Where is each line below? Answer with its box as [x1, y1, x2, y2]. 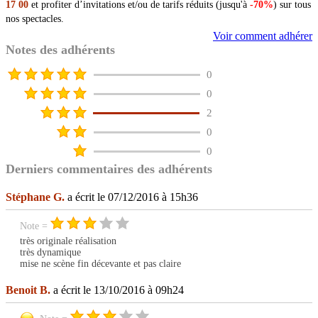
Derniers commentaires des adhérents [6, 162, 212, 177]
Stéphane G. [6, 191, 65, 204]
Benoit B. [6, 284, 50, 297]
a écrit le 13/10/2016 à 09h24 [50, 284, 184, 297]
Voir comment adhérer [213, 30, 312, 43]
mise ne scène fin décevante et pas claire [20, 258, 181, 270]
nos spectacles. [6, 13, 64, 25]
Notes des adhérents [6, 43, 115, 57]
